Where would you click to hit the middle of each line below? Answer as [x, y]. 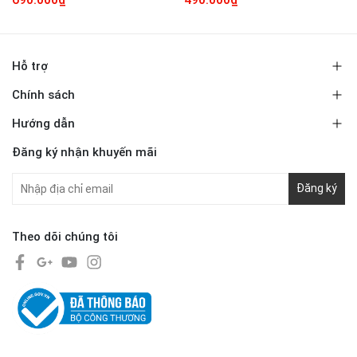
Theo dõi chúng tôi [65, 236]
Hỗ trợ [30, 66]
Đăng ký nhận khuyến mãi [84, 152]
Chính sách [43, 94]
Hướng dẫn [43, 123]
